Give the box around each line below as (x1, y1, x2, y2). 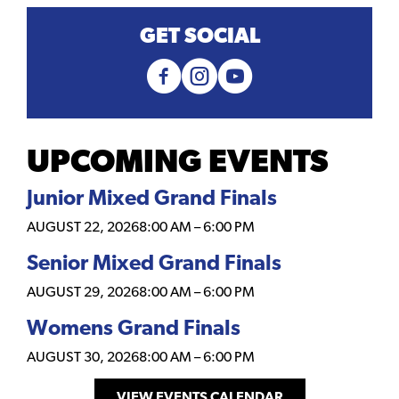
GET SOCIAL (139, 26, 260, 48)
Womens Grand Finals (27, 318, 240, 340)
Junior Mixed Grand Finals (27, 188, 277, 210)
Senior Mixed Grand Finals (27, 253, 281, 275)
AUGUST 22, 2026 (27, 220, 139, 235)
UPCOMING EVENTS (27, 147, 329, 180)
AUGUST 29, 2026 (27, 285, 139, 300)
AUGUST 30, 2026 (27, 350, 139, 365)
